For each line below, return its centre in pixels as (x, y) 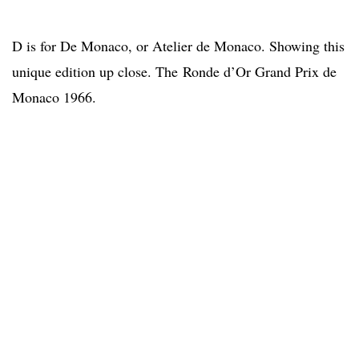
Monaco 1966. (54, 97)
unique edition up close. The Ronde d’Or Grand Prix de (174, 71)
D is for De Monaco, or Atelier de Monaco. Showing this (178, 45)
